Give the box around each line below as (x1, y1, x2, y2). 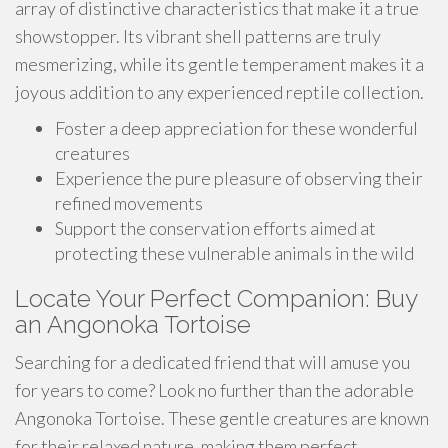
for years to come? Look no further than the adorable (15, 379, 414, 401)
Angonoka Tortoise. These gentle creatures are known (15, 407, 429, 429)
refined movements (55, 192, 203, 214)
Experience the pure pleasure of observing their (55, 167, 423, 189)
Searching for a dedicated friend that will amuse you (15, 351, 410, 373)
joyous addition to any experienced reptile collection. (15, 81, 424, 103)
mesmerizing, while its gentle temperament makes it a (15, 53, 424, 75)
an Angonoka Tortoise (15, 310, 251, 339)
